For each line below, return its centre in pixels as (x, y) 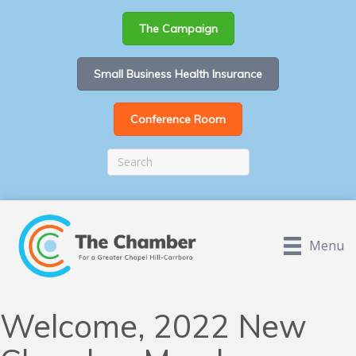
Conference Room (178, 119)
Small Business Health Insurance (178, 74)
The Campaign (178, 29)
